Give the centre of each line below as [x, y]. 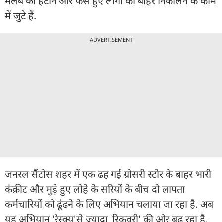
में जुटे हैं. [22, 15]
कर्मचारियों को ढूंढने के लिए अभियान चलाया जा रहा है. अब [109, 204]
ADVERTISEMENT [111, 39]
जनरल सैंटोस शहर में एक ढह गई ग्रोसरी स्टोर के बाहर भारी [108, 174]
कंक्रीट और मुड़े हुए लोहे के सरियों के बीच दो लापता [95, 189]
